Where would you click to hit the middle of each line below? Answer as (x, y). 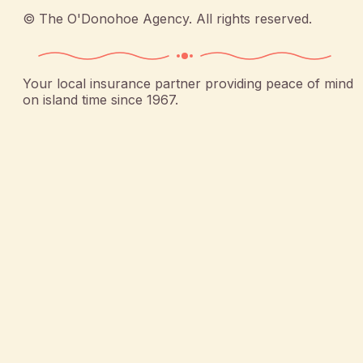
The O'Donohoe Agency (114, 18)
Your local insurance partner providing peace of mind (188, 83)
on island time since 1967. (100, 99)
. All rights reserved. (250, 18)
